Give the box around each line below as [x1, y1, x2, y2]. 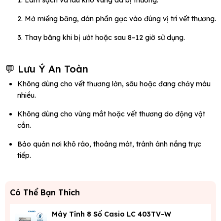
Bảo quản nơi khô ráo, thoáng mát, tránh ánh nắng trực [17, 140, 201, 149]
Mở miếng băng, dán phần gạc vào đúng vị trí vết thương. [25, 14, 216, 24]
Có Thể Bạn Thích [10, 187, 80, 198]
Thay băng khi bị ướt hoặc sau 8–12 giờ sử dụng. [25, 33, 185, 42]
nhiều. [17, 91, 36, 100]
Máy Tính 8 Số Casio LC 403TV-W [52, 210, 171, 219]
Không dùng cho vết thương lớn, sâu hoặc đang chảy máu [17, 79, 211, 89]
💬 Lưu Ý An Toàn [5, 63, 88, 75]
